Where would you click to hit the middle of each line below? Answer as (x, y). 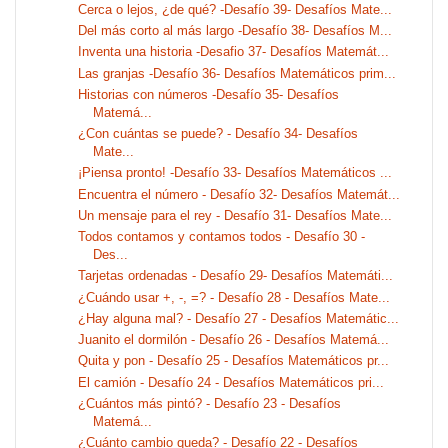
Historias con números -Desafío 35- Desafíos (209, 94)
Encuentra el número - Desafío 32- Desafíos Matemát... (239, 194)
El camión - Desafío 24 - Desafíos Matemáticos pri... (231, 382)
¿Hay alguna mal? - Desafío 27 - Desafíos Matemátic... (239, 318)
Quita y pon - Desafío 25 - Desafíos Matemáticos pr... (234, 361)
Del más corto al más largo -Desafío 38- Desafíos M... (235, 31)
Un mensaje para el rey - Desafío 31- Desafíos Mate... (235, 215)
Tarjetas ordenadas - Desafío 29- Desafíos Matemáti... (236, 276)
